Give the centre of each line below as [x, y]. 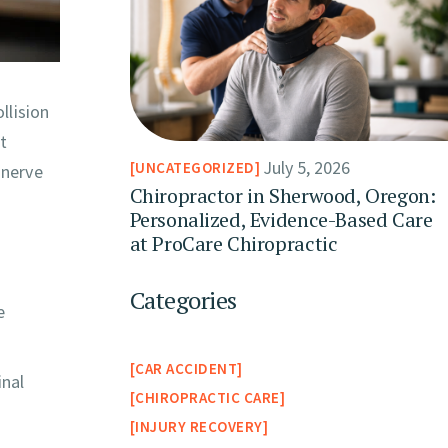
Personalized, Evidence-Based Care [281, 220]
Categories [183, 300]
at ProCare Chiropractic [233, 244]
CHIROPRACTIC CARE [207, 398]
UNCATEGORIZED [195, 167]
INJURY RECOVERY [199, 427]
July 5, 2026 [307, 168]
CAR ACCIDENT [186, 369]
